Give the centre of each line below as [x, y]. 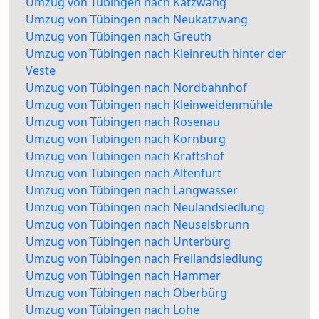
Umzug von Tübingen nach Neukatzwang [137, 20]
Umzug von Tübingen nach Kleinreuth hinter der [156, 54]
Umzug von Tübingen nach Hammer [123, 276]
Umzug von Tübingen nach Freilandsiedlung [144, 259]
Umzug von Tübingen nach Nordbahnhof [136, 88]
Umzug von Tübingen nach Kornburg [126, 139]
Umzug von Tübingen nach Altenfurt [124, 173]
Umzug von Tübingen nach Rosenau [123, 122]
